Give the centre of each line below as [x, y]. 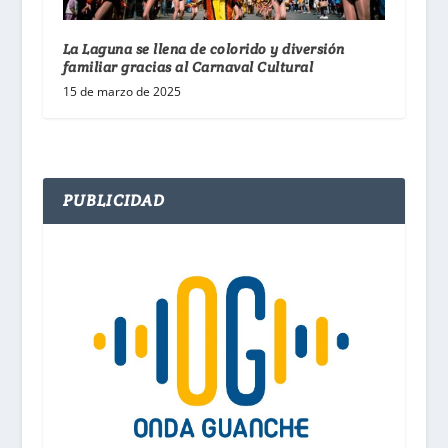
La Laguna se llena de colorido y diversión [203, 49]
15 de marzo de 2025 [121, 92]
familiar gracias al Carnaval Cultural [188, 67]
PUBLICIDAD [114, 201]
